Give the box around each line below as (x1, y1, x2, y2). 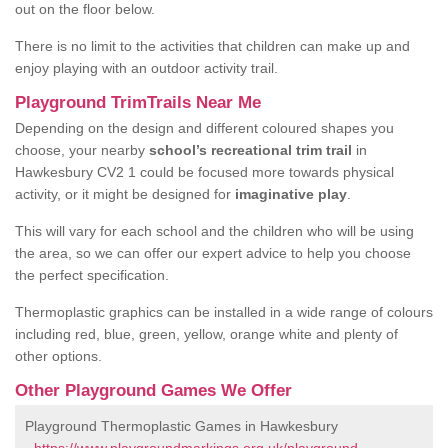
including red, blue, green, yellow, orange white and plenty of (15, 326, 398, 342)
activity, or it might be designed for (15, 186, 235, 202)
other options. (15, 348, 102, 364)
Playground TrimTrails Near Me (15, 93, 266, 112)
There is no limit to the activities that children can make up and (15, 38, 410, 54)
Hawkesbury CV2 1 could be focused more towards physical (15, 164, 394, 180)
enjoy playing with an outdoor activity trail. (15, 60, 278, 76)
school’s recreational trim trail (149, 142, 352, 158)
